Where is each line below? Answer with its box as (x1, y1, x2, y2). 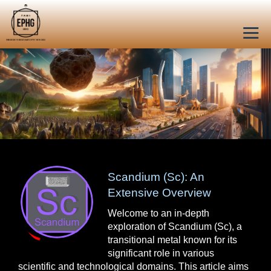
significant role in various (108, 248, 215, 258)
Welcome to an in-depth (108, 208, 210, 218)
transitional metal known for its (108, 235, 238, 245)
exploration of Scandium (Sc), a (108, 221, 243, 232)
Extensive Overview (108, 186, 212, 199)
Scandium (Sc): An (108, 171, 205, 183)
